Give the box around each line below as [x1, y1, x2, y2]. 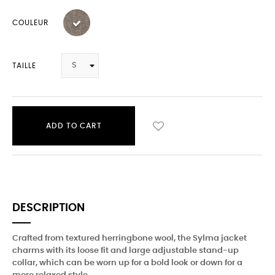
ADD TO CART [45, 122, 102, 130]
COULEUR [12, 19, 48, 26]
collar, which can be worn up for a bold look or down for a [12, 259, 242, 267]
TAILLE [12, 62, 36, 69]
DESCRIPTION [12, 203, 85, 214]
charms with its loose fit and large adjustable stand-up [12, 247, 239, 255]
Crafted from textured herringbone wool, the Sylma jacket [12, 234, 247, 242]
